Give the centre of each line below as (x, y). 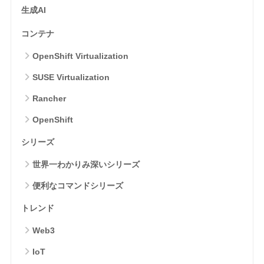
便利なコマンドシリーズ (77, 185)
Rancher (49, 98)
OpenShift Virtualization (80, 56)
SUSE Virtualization (71, 77)
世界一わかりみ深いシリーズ (86, 164)
